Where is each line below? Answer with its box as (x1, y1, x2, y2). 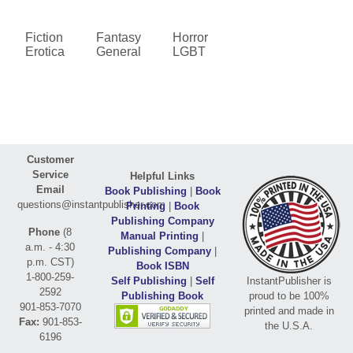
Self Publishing (110, 274, 187, 287)
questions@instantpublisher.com (17, 199, 165, 210)
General (96, 45, 141, 58)
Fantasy (96, 31, 141, 44)
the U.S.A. (265, 320, 314, 332)
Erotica (25, 45, 65, 58)
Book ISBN (136, 259, 189, 272)
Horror (173, 31, 208, 44)
